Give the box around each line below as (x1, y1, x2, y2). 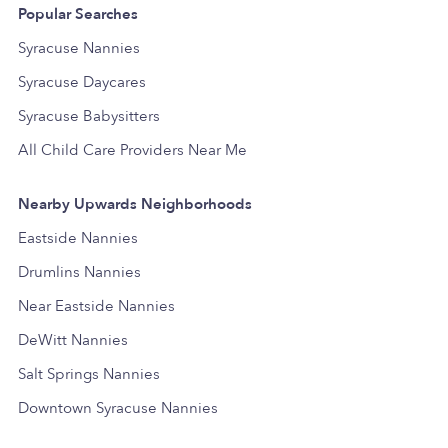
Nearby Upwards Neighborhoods (18, 193, 252, 214)
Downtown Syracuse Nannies (18, 397, 218, 418)
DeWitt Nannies (18, 329, 128, 350)
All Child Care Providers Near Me (18, 139, 247, 160)
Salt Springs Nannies (18, 363, 160, 384)
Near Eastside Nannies (18, 295, 175, 316)
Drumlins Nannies (18, 261, 141, 282)
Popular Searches (18, 3, 138, 24)
